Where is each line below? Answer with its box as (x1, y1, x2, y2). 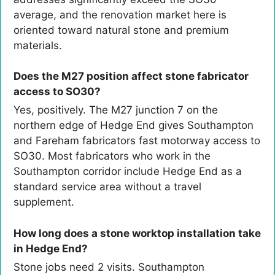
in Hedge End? (14, 242, 88, 255)
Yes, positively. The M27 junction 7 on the (14, 104, 218, 117)
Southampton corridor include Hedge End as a (14, 165, 242, 178)
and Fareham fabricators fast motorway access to (14, 134, 260, 147)
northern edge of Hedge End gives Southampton (14, 119, 254, 132)
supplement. (14, 196, 74, 209)
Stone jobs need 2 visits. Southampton (14, 260, 204, 273)
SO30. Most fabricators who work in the (14, 150, 211, 163)
